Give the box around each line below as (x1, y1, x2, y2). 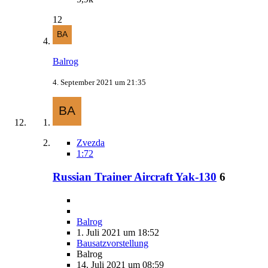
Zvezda (77, 138, 105, 148)
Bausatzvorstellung (77, 237, 148, 248)
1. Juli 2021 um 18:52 (77, 227, 159, 237)
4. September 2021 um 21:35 (53, 78, 146, 87)
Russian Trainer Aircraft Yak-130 (53, 170, 217, 183)
